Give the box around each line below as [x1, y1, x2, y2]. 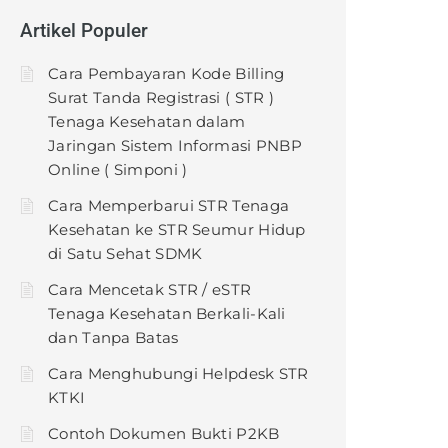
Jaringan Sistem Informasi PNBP [48, 136, 303, 155]
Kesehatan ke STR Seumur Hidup [48, 220, 306, 239]
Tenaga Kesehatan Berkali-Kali [48, 304, 286, 323]
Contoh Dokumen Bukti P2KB [48, 424, 280, 443]
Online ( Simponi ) [48, 160, 188, 179]
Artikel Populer [20, 19, 148, 42]
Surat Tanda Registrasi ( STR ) [48, 88, 275, 107]
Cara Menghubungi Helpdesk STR [48, 364, 309, 383]
